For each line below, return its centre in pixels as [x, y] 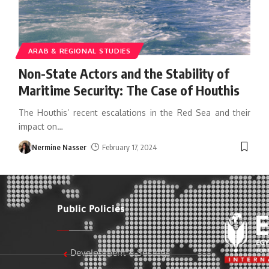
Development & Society [119, 254]
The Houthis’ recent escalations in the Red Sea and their [134, 112]
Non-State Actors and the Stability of [124, 73]
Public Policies [91, 210]
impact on [38, 126]
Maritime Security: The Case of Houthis [130, 90]
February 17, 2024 [130, 147]
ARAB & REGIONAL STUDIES [79, 50]
